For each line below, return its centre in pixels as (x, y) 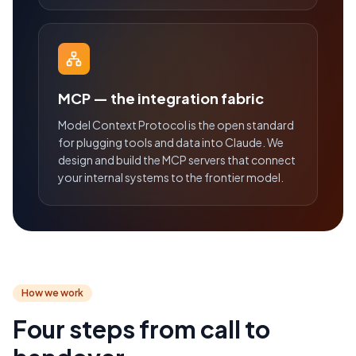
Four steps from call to (141, 329)
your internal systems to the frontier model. (171, 178)
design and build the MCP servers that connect (177, 160)
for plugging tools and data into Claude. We (171, 143)
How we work (52, 293)
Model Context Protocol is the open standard (176, 125)
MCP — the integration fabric (161, 99)
